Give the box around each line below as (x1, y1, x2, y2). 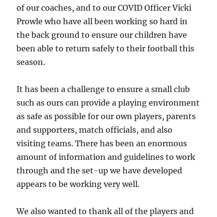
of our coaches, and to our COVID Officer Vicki (16, 2, 192, 13)
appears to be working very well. (16, 179, 140, 189)
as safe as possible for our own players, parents (16, 111, 196, 121)
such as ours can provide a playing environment (16, 97, 200, 108)
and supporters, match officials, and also (16, 124, 173, 135)
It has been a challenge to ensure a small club (16, 84, 190, 94)
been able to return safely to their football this (16, 43, 195, 53)
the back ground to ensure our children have (16, 30, 187, 40)
